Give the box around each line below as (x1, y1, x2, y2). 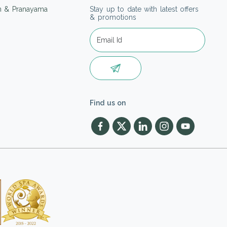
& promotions (90, 13, 136, 21)
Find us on (90, 99, 126, 107)
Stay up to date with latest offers (90, 5, 199, 13)
